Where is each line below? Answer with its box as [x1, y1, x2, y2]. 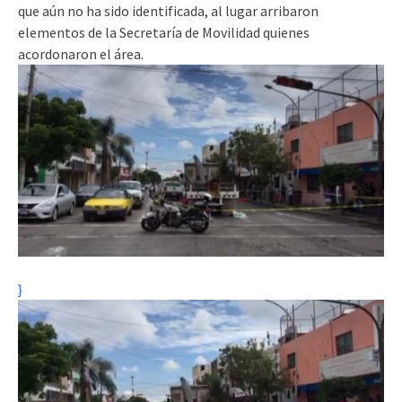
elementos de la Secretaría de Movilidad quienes [18, 23, 310, 42]
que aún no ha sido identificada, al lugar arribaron [18, 2, 319, 21]
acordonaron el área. [18, 45, 144, 64]
